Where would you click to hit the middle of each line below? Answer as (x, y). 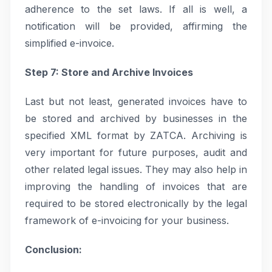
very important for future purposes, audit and (136, 152)
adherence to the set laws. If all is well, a (136, 9)
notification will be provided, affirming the (136, 26)
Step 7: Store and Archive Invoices (109, 72)
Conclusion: (53, 250)
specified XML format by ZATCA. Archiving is (136, 135)
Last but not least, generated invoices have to (136, 101)
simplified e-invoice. (70, 43)
